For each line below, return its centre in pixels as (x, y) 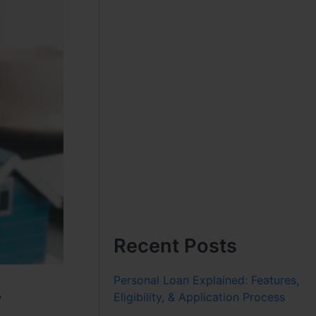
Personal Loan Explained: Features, (207, 280)
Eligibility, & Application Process (200, 297)
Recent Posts (176, 245)
